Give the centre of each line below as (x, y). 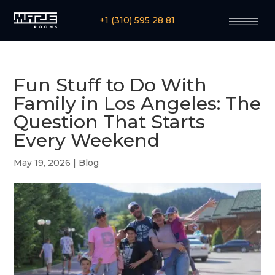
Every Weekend (87, 141)
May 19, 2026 (42, 163)
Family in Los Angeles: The (137, 104)
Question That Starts (110, 122)
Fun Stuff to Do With (110, 85)
